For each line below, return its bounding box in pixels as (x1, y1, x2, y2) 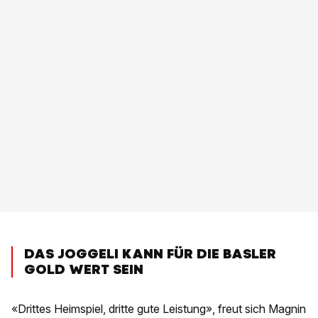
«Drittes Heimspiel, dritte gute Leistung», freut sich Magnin (11, 301, 306, 316)
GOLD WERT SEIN (24, 260, 143, 278)
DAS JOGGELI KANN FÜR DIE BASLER (24, 244, 276, 263)
